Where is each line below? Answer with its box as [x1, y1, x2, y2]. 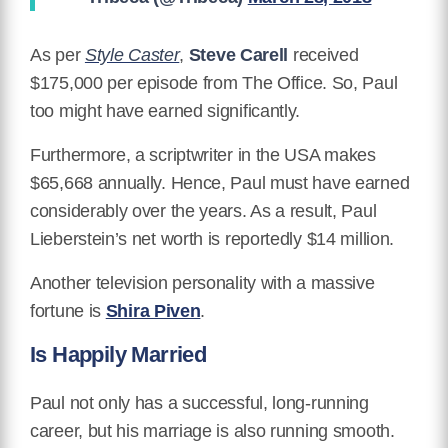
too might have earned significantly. [30, 101, 301, 122]
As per [30, 45, 85, 66]
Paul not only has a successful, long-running [30, 393, 369, 414]
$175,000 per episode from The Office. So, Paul [30, 73, 398, 94]
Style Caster [84, 45, 180, 66]
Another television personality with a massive [30, 273, 375, 294]
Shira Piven [105, 301, 201, 322]
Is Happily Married [30, 342, 207, 368]
